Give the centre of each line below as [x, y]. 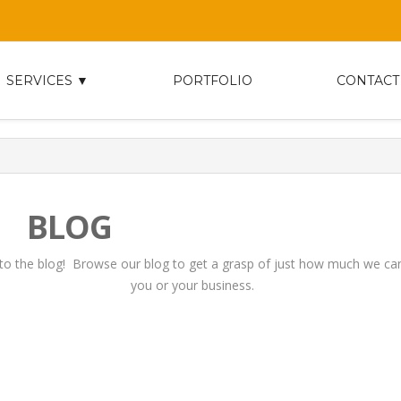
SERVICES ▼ [47, 81]
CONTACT [368, 81]
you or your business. [192, 285]
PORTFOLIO [213, 81]
